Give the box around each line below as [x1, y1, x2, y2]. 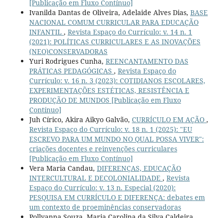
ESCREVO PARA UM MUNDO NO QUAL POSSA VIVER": [29, 134, 204, 144]
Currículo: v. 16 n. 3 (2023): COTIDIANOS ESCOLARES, [29, 76, 205, 86]
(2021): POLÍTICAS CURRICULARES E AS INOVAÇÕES [29, 37, 200, 47]
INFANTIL [29, 27, 64, 37]
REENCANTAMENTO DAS [105, 56, 188, 66]
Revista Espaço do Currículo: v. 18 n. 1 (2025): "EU [29, 125, 192, 134]
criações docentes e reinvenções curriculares [29, 144, 177, 154]
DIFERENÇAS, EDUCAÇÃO [96, 163, 181, 173]
